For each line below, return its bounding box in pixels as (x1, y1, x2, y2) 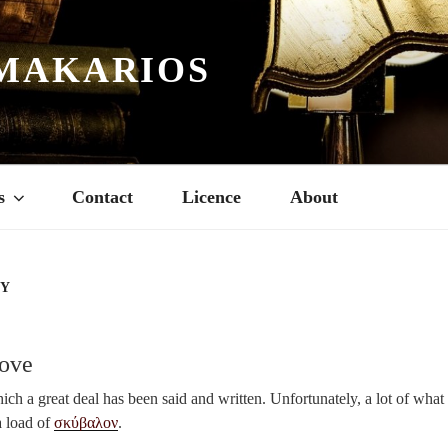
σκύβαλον (54, 413, 118, 431)
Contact (71, 187, 133, 207)
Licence (181, 187, 241, 207)
